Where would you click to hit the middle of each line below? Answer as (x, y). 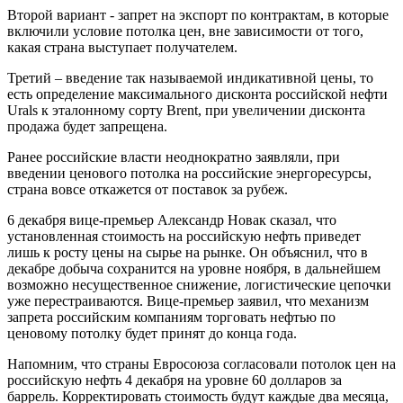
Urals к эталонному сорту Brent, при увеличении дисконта (186, 111)
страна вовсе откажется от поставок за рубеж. (148, 190)
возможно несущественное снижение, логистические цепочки (199, 285)
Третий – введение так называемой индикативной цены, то (190, 78)
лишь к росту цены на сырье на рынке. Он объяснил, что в (188, 253)
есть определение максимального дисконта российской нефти (197, 94)
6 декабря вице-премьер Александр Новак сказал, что (172, 220)
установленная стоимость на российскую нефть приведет (184, 237)
